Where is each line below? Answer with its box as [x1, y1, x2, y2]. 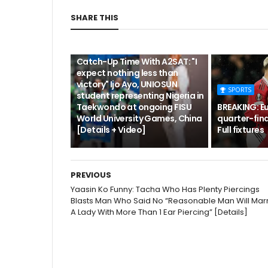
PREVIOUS [71, 169, 111, 181]
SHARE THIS [71, 12, 118, 23]
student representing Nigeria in [77, 90, 204, 102]
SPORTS [228, 86, 252, 94]
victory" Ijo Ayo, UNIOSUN [77, 78, 178, 90]
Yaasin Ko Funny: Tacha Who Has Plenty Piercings [71, 184, 260, 195]
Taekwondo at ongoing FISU [77, 101, 192, 113]
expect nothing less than [77, 67, 178, 79]
